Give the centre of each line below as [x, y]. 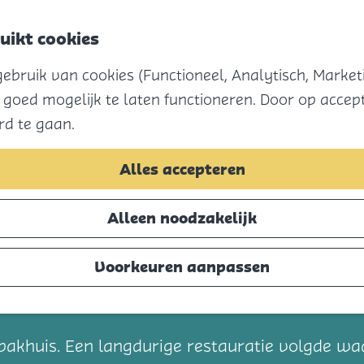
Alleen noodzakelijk [182, 218]
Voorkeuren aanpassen [182, 267]
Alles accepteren [182, 169]
